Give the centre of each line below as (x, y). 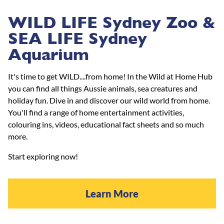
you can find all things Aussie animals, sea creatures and (103, 88)
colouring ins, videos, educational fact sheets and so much (106, 124)
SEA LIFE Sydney (77, 38)
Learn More (112, 193)
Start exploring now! (43, 156)
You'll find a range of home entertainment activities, (96, 112)
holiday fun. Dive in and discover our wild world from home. (109, 100)
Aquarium (48, 54)
